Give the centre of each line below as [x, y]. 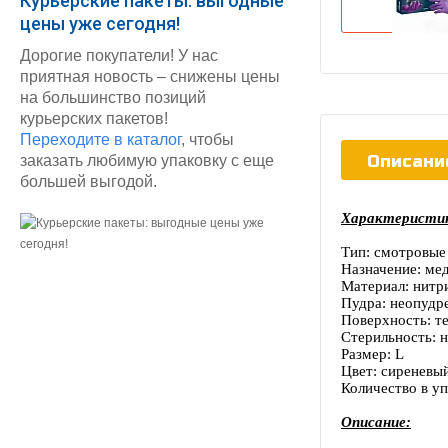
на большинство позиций [113, 97]
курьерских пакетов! [96, 118]
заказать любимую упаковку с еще [147, 160]
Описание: [376, 421]
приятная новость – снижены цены [150, 76]
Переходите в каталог [100, 139]
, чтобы [207, 139]
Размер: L [372, 353]
